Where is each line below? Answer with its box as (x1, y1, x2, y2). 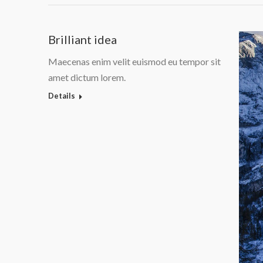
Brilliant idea (48, 32, 117, 46)
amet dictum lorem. (48, 71, 126, 83)
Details (48, 90, 75, 100)
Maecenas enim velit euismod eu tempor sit (48, 55, 221, 67)
